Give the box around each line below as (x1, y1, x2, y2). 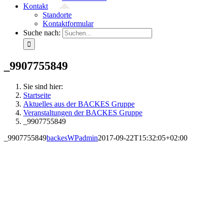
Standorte (43, 11, 72, 19)
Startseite (23, 91, 51, 99)
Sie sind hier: (23, 82, 63, 91)
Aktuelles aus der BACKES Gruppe (23, 99, 135, 108)
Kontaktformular (43, 19, 93, 28)
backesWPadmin (46, 133, 98, 142)
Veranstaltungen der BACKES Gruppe (23, 108, 142, 117)
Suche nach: (23, 29, 61, 37)
